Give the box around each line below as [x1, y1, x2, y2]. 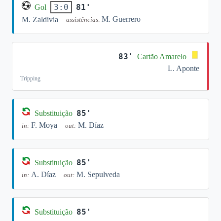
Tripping [20, 75, 40, 82]
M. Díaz [78, 121, 104, 129]
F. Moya [31, 121, 57, 129]
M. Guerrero [102, 15, 141, 23]
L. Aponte [168, 64, 199, 73]
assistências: [66, 16, 102, 23]
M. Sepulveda [76, 170, 120, 179]
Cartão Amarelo [137, 52, 186, 61]
